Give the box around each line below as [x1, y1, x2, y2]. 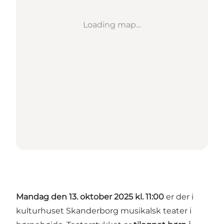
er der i [164, 192, 193, 202]
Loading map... [83, 20, 141, 30]
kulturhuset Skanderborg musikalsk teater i [16, 206, 191, 216]
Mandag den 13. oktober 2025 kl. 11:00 [16, 192, 164, 202]
